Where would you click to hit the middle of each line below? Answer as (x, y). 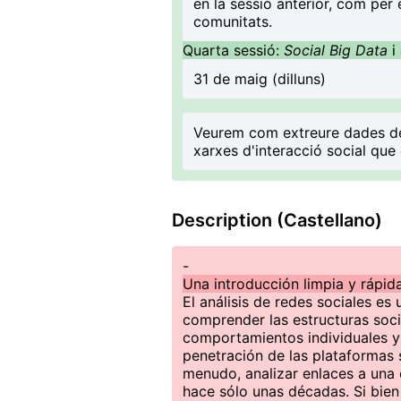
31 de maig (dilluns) (260, 79)
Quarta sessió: (233, 50)
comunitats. (233, 21)
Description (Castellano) (277, 220)
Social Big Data (338, 50)
